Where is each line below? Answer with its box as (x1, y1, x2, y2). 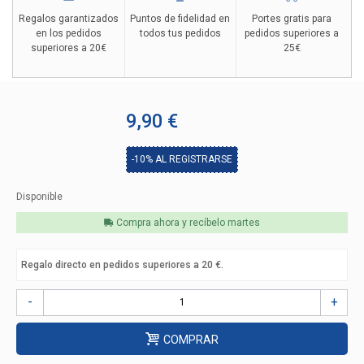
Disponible (16, 190, 63, 202)
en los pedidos (36, 27, 102, 39)
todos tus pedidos (139, 27, 221, 39)
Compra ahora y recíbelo (114, 216, 227, 228)
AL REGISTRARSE (153, 153, 232, 165)
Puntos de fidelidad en (130, 12, 231, 24)
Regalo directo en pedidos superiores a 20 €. (21, 258, 223, 271)
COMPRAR (162, 332, 219, 346)
